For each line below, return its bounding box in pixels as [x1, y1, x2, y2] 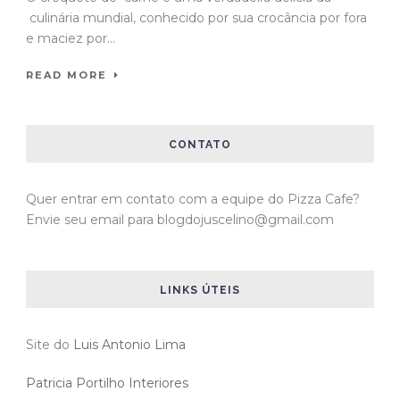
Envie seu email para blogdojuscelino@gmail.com [26, 212, 334, 229]
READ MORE [26, 69, 107, 82]
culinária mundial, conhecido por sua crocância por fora [26, 10, 367, 27]
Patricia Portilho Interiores [26, 375, 188, 392]
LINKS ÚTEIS [160, 284, 240, 297]
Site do [26, 337, 73, 354]
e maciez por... [26, 30, 115, 47]
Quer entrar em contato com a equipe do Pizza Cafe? [26, 191, 360, 208]
